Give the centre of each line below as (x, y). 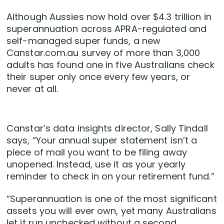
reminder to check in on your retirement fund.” (110, 176)
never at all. (32, 89)
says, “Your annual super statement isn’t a (102, 140)
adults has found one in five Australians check (110, 65)
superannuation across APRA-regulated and (107, 29)
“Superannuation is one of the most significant (112, 199)
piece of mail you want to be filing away (97, 152)
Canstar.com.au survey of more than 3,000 (103, 53)
